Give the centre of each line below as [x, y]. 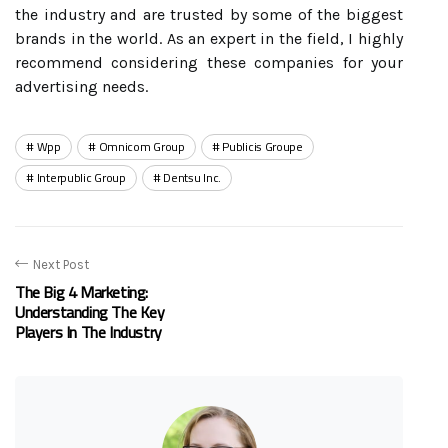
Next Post [61, 264]
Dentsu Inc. [192, 177]
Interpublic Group [81, 177]
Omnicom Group [141, 146]
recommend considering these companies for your [209, 62]
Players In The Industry [88, 332]
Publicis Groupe [262, 146]
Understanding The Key [90, 312]
